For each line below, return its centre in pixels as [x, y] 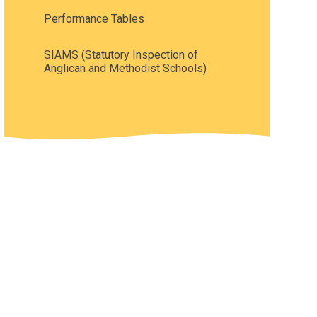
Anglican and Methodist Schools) [125, 68]
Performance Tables [94, 18]
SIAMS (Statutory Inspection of [121, 54]
